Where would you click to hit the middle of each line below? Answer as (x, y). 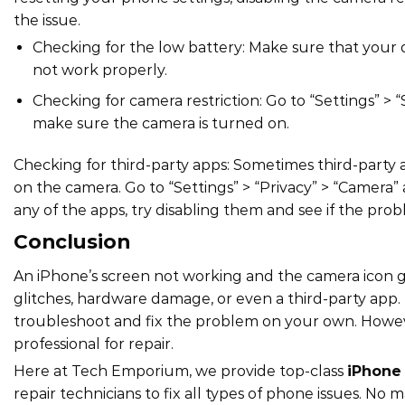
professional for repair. (94, 344)
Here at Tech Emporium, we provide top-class (180, 371)
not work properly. (99, 70)
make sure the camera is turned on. (160, 124)
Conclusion (72, 241)
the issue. (47, 20)
